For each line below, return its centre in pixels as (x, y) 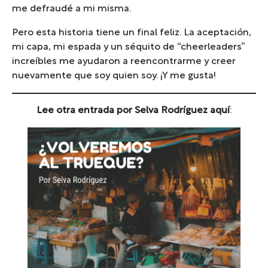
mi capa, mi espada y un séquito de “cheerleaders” (129, 47)
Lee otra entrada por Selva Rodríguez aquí (133, 110)
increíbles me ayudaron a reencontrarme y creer (124, 61)
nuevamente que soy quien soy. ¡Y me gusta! (114, 76)
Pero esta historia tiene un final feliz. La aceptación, (132, 33)
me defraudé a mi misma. (71, 9)
